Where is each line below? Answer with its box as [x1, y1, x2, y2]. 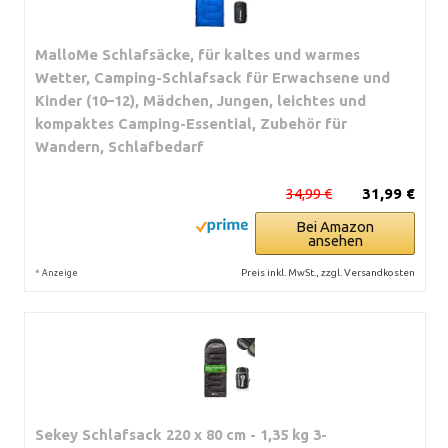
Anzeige [42, 267, 78, 278]
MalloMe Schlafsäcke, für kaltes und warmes [35, 45, 360, 63]
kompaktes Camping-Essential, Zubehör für [35, 114, 347, 132]
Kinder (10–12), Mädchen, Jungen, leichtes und [35, 91, 366, 109]
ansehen [307, 231, 363, 249]
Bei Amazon [296, 217, 374, 235]
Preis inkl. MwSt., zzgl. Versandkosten [241, 266, 415, 278]
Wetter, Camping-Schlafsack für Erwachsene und [35, 68, 390, 86]
